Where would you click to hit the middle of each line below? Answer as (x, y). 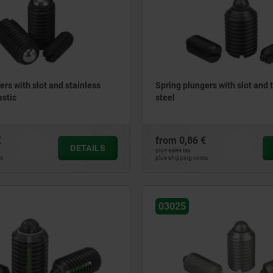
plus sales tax (173, 150)
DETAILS (88, 148)
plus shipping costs (182, 158)
